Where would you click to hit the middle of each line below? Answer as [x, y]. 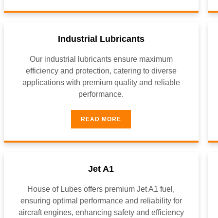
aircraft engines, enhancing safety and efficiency [101, 212]
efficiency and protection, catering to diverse [101, 71]
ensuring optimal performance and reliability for [101, 201]
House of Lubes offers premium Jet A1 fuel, [101, 189]
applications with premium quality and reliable [101, 82]
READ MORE [101, 119]
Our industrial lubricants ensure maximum [101, 59]
